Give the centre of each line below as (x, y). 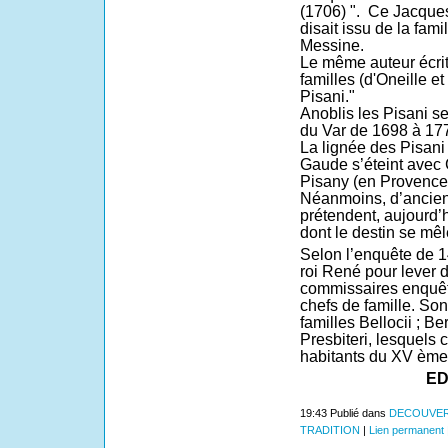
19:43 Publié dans (344, 412)
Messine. (331, 45)
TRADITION (329, 429)
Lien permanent (406, 429)
